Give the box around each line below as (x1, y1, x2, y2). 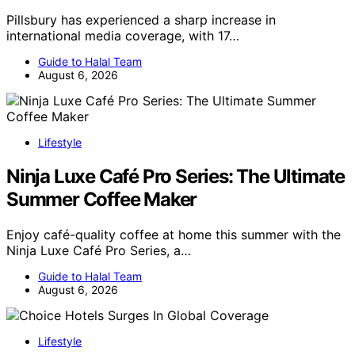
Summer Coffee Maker (6, 187, 197, 211)
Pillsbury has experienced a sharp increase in (6, 12, 276, 28)
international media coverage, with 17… (6, 28, 239, 44)
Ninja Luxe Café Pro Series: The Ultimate (6, 164, 345, 188)
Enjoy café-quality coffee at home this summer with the (6, 226, 341, 242)
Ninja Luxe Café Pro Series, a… (6, 242, 191, 258)
